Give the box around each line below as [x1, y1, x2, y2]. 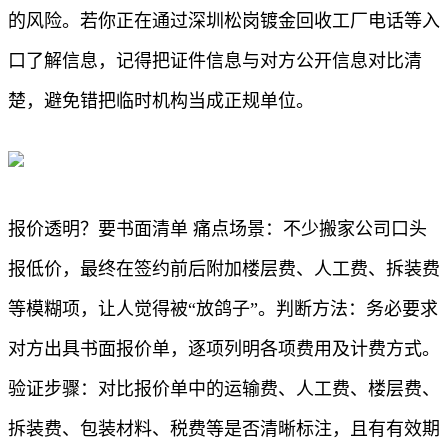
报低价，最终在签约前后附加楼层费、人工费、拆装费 [8, 258, 440, 279]
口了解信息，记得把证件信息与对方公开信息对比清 [8, 50, 422, 71]
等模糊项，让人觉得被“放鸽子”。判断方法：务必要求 [8, 298, 438, 319]
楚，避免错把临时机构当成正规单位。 [8, 90, 314, 111]
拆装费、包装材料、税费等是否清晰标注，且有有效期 [8, 418, 440, 439]
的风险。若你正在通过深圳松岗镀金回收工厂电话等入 [8, 10, 440, 31]
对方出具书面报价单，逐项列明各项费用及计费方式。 [8, 338, 440, 359]
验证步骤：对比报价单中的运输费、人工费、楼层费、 [8, 378, 440, 399]
